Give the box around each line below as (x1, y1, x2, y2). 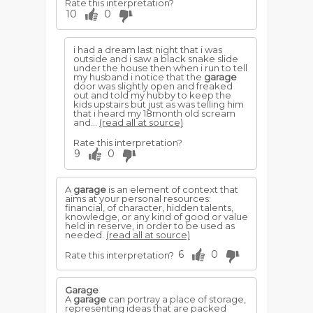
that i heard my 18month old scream (73, 108, 235, 119)
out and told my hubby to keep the (73, 89, 231, 101)
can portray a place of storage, (106, 293, 246, 305)
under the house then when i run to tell (73, 62, 247, 73)
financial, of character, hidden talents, (65, 202, 233, 213)
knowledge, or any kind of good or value (65, 211, 248, 222)
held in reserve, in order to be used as (65, 220, 235, 231)
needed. (65, 229, 106, 240)
